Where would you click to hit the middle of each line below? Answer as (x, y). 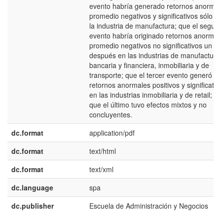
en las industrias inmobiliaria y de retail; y (153, 95)
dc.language (32, 187)
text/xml (101, 169)
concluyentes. (111, 114)
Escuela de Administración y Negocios (149, 206)
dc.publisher (33, 206)
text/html (103, 151)
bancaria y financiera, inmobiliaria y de (149, 65)
